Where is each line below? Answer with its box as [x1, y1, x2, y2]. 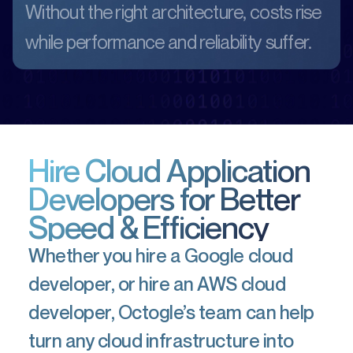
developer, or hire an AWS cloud [28, 273, 286, 295]
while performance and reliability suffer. [25, 31, 312, 53]
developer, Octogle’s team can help [28, 301, 314, 323]
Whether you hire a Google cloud [28, 244, 293, 266]
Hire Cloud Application [28, 151, 310, 189]
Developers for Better [28, 180, 300, 217]
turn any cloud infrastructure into [28, 329, 294, 351]
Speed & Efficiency [28, 208, 269, 246]
